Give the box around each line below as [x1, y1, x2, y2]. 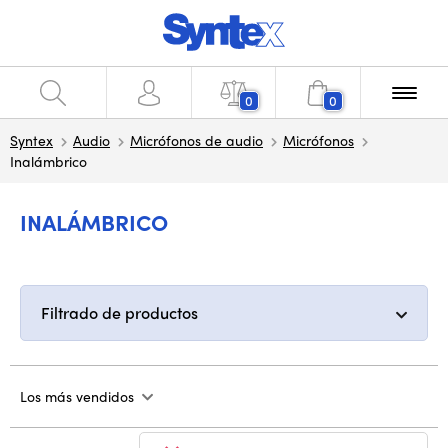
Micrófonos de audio [130, 130, 263, 150]
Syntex [10, 130, 53, 150]
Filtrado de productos [41, 301, 198, 324]
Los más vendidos [20, 386, 134, 406]
